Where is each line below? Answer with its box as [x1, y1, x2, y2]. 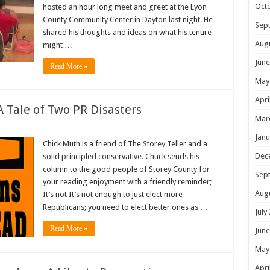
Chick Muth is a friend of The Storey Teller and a [42, 139, 207, 149]
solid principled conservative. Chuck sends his [42, 152, 199, 162]
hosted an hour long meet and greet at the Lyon [42, 2, 207, 12]
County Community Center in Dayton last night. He [42, 15, 213, 25]
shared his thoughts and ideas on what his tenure [42, 28, 212, 37]
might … [42, 40, 72, 50]
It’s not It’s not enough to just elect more [42, 190, 183, 199]
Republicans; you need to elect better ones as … [42, 202, 208, 212]
